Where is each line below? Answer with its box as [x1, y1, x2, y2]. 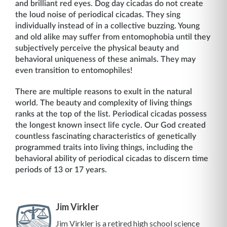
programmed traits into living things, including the [15, 143, 193, 152]
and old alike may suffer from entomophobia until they [15, 33, 210, 41]
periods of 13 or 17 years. [15, 166, 109, 174]
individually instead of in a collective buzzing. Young [15, 22, 200, 30]
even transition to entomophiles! [15, 66, 132, 74]
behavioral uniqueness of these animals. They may [15, 55, 196, 63]
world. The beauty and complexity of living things [15, 99, 192, 107]
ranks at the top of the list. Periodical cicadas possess [15, 110, 207, 118]
